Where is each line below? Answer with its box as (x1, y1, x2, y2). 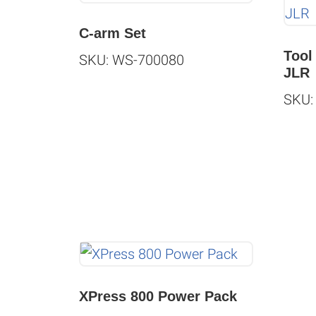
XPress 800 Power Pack (79, 288, 237, 305)
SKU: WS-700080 (79, 51, 184, 69)
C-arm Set (79, 25, 146, 42)
